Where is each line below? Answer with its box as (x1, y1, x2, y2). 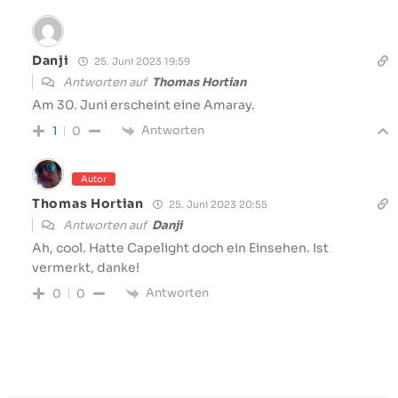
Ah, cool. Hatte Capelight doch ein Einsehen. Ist (32, 239, 329, 256)
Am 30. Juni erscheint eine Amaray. (32, 96, 255, 113)
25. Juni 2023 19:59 (91, 54, 190, 68)
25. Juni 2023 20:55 (165, 197, 267, 211)
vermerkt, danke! (32, 259, 139, 275)
